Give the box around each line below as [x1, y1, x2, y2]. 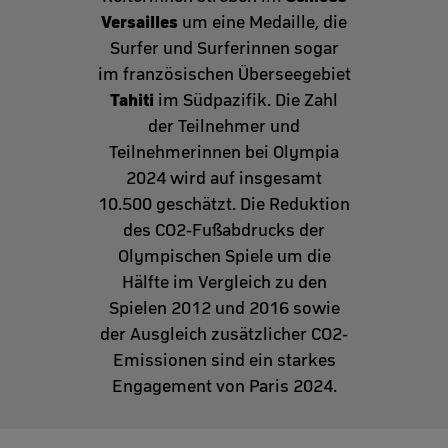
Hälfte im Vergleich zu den [121, 272, 327, 293]
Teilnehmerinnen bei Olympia [109, 142, 339, 163]
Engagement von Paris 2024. [111, 376, 337, 397]
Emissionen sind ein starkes [112, 350, 336, 371]
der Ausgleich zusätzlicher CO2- [100, 324, 348, 345]
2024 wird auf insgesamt [126, 168, 322, 189]
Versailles [101, 11, 178, 33]
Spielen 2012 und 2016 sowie [108, 298, 340, 319]
